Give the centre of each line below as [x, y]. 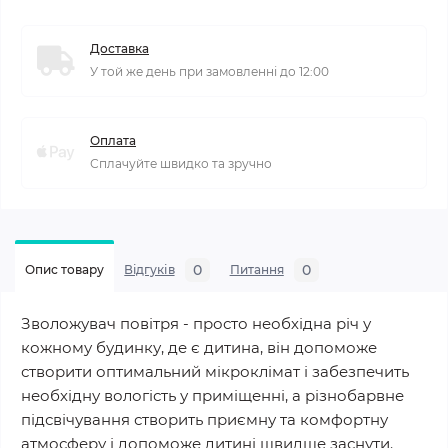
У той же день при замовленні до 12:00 [209, 71]
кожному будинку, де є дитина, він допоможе [199, 347]
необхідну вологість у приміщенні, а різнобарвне [212, 395]
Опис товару [65, 269]
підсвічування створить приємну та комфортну [204, 419]
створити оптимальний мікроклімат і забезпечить [215, 371]
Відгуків [149, 269]
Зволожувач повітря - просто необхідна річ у [196, 323]
